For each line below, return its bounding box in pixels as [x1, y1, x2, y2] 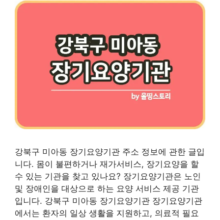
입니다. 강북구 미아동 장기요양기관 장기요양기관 [15, 195, 202, 206]
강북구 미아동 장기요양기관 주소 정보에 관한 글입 [15, 146, 205, 157]
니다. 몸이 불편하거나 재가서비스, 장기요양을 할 [15, 159, 199, 169]
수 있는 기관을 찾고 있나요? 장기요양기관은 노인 [15, 171, 201, 181]
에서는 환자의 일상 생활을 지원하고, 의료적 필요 [15, 208, 199, 218]
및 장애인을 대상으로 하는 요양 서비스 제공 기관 [15, 183, 199, 193]
